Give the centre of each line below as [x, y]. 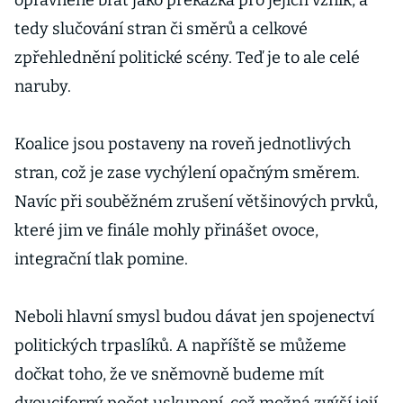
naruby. [43, 86]
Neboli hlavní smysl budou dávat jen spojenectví [194, 317]
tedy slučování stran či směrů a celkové [161, 29]
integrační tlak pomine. [101, 259]
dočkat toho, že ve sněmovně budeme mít [170, 374]
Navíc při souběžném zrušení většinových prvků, [196, 201]
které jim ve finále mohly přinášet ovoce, [166, 230]
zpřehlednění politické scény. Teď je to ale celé [187, 58]
